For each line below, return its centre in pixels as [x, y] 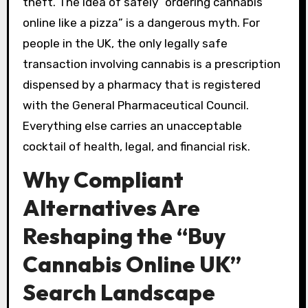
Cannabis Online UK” [132, 264]
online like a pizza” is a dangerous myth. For [141, 22]
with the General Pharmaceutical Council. [135, 105]
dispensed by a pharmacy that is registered [141, 84]
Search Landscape [119, 292]
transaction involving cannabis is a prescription [151, 64]
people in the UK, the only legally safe [125, 43]
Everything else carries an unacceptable [132, 125]
